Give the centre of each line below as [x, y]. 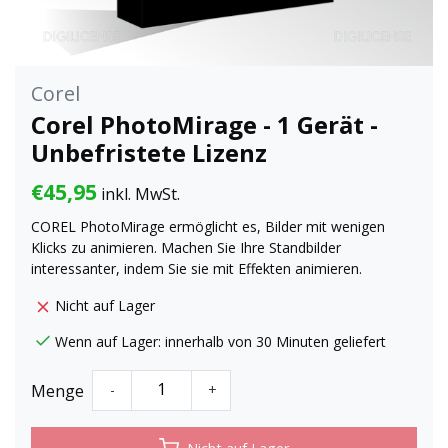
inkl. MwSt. [138, 193]
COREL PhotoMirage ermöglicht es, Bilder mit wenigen [208, 226]
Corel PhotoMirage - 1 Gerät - [204, 124]
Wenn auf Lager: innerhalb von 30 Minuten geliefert [220, 341]
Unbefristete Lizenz [149, 152]
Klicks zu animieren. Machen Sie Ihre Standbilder [186, 247]
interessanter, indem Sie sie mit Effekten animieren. [196, 268]
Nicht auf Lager [105, 305]
